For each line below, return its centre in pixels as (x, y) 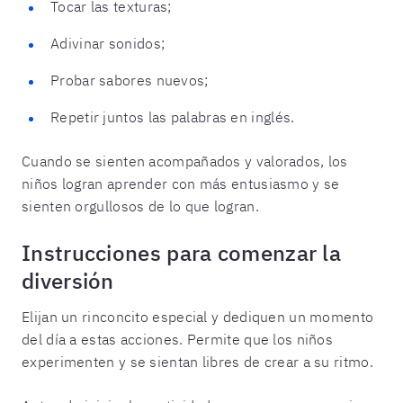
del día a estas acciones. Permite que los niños (178, 339)
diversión (68, 280)
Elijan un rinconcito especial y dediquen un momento (198, 316)
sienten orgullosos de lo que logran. (140, 206)
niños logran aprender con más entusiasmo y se (181, 183)
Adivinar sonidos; (108, 43)
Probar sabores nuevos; (130, 80)
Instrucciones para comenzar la (181, 252)
